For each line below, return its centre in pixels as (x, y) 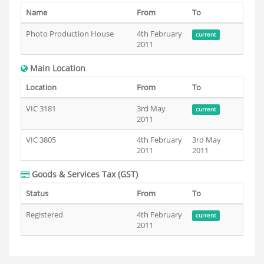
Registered (44, 214)
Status (37, 193)
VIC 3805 (41, 140)
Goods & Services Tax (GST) (84, 174)
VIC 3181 (41, 108)
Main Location (57, 68)
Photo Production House (70, 34)
